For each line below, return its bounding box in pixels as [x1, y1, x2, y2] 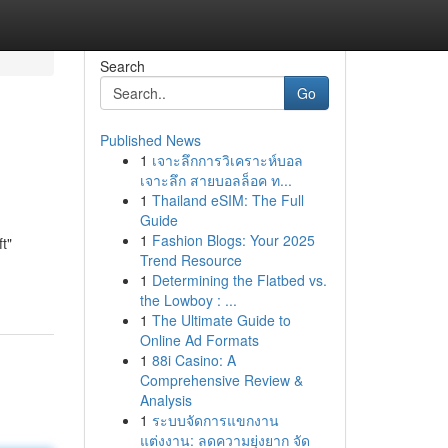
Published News [99, 130, 201, 150]
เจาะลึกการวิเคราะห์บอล [151, 150, 303, 170]
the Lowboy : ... [139, 290, 237, 310]
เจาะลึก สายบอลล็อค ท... [139, 170, 292, 190]
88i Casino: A [151, 350, 236, 370]
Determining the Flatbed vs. [151, 270, 327, 290]
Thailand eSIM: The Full [151, 190, 304, 210]
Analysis [139, 390, 192, 410]
